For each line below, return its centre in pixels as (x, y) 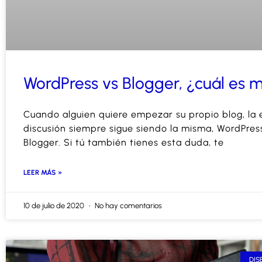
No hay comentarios (127, 206)
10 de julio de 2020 (55, 206)
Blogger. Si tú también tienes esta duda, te (124, 143)
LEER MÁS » (43, 173)
